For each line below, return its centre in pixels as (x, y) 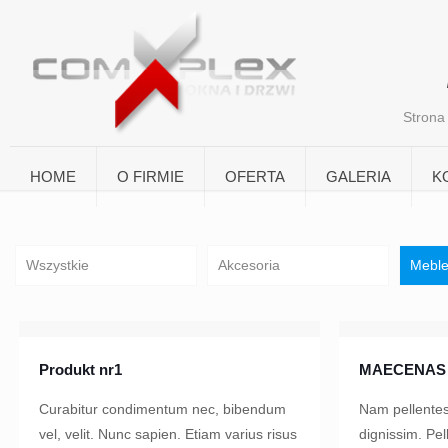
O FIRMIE (150, 176)
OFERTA (254, 176)
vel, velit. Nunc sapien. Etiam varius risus (168, 433)
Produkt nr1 (81, 369)
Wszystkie (57, 264)
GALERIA (358, 176)
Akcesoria (248, 264)
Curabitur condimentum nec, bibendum (163, 408)
